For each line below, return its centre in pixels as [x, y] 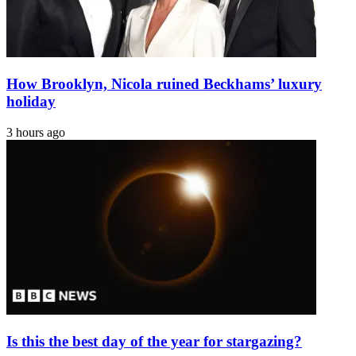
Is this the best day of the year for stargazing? [154, 341]
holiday [31, 102]
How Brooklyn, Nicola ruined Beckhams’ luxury [164, 84]
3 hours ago [36, 132]
